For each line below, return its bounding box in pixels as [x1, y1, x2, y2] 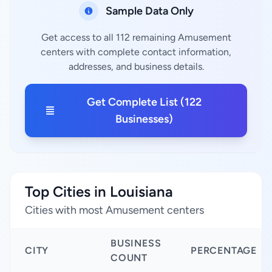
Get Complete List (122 [87, 95, 202, 109]
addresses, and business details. [68, 61, 204, 72]
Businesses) [115, 112, 174, 126]
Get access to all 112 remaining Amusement [41, 32, 231, 43]
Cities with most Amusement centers [25, 203, 204, 217]
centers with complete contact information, [41, 46, 231, 58]
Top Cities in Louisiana [25, 183, 173, 200]
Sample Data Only [105, 4, 194, 18]
